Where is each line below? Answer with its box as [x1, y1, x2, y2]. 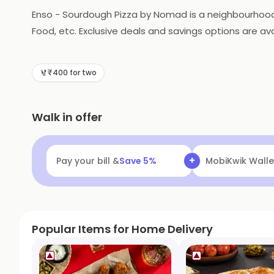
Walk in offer [32, 109, 102, 125]
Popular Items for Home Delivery [32, 221, 213, 237]
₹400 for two [47, 67, 97, 78]
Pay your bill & [56, 155, 119, 167]
